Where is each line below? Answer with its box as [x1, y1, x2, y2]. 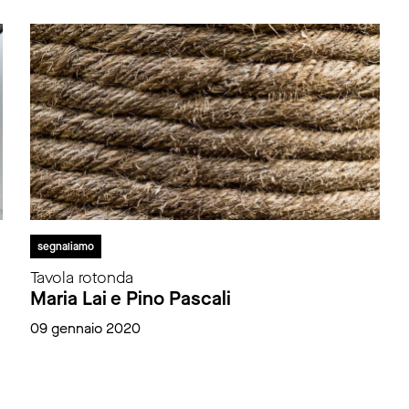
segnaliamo [37, 239, 94, 255]
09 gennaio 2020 [30, 319, 141, 339]
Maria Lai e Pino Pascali [30, 286, 231, 312]
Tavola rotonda [30, 267, 133, 289]
